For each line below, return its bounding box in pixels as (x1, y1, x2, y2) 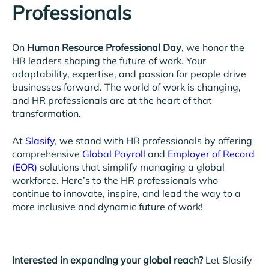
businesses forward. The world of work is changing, (12, 81, 241, 94)
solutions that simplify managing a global (37, 160, 225, 173)
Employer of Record (168, 147, 255, 160)
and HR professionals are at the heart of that (12, 94, 212, 107)
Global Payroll (82, 147, 148, 160)
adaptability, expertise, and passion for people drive (12, 68, 246, 80)
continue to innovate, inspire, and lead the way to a (12, 187, 241, 199)
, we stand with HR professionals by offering (55, 134, 252, 147)
